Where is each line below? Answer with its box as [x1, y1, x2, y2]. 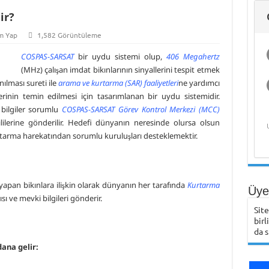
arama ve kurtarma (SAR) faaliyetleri [58, 77, 178, 88]
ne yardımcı [178, 77, 220, 88]
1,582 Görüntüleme [37, 30, 101, 40]
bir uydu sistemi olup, [74, 51, 166, 62]
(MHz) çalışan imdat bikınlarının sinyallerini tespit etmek [20, 64, 220, 75]
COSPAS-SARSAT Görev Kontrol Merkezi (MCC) [61, 104, 220, 115]
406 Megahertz [166, 51, 220, 62]
